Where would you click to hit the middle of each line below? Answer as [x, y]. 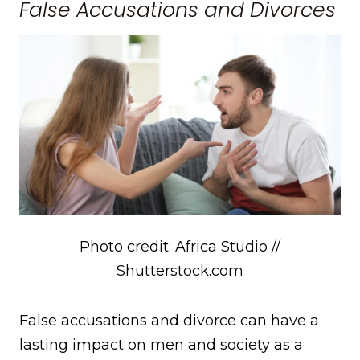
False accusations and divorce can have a [169, 320]
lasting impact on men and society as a [161, 344]
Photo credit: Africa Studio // [180, 246]
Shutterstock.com [180, 270]
